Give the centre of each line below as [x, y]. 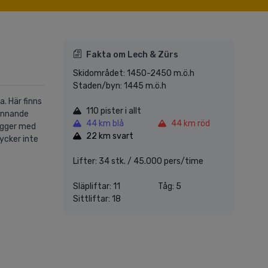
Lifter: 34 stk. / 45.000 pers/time [138, 162]
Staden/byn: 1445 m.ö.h [120, 86]
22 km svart [110, 136]
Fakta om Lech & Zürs [132, 55]
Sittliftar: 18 [97, 199]
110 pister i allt [114, 111]
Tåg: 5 [169, 187]
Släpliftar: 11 [97, 187]
